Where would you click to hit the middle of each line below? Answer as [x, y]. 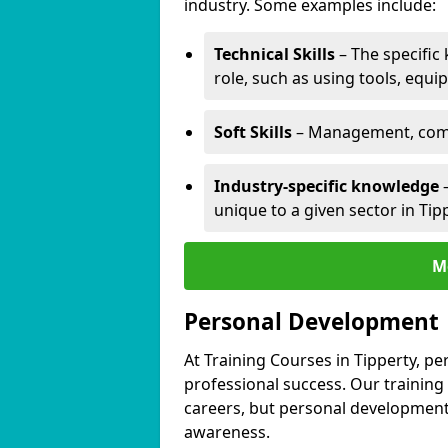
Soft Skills [253, 132]
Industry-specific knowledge [326, 186]
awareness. [227, 432]
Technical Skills [274, 54]
